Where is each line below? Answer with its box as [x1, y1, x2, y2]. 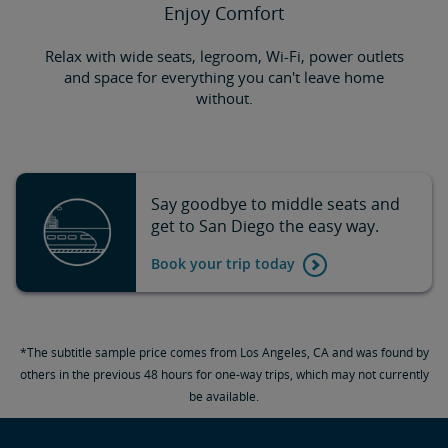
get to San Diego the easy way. [150, 215, 379, 238]
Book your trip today [150, 254, 295, 274]
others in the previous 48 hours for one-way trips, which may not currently [19, 365, 429, 383]
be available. [189, 387, 259, 405]
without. [195, 87, 253, 108]
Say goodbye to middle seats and [150, 193, 400, 216]
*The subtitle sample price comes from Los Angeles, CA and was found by [19, 343, 429, 361]
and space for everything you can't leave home [64, 66, 384, 87]
